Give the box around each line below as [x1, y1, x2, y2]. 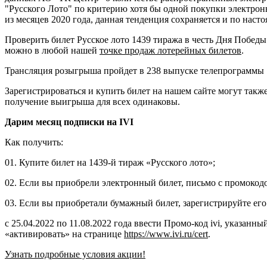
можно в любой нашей [5, 45, 100, 55]
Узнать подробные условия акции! [5, 249, 145, 259]
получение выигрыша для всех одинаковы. [5, 96, 180, 107]
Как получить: [5, 136, 63, 147]
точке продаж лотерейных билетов [100, 45, 241, 55]
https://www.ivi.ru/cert [124, 228, 208, 239]
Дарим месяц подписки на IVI [5, 116, 133, 127]
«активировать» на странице [5, 228, 124, 239]
